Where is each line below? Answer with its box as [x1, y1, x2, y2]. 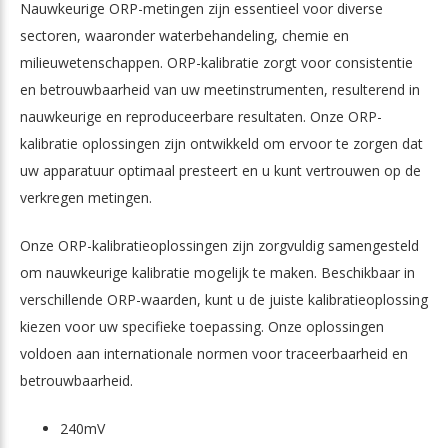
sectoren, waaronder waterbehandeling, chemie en [20, 26, 349, 46]
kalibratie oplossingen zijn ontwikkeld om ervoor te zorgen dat [20, 134, 423, 154]
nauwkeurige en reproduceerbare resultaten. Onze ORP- [20, 107, 382, 127]
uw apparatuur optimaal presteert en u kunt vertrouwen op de [20, 161, 421, 181]
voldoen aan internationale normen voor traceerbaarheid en [20, 344, 408, 364]
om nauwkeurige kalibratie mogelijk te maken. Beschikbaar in [20, 263, 415, 283]
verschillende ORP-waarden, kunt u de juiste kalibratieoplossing [20, 290, 428, 310]
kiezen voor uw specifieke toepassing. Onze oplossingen [20, 317, 384, 337]
